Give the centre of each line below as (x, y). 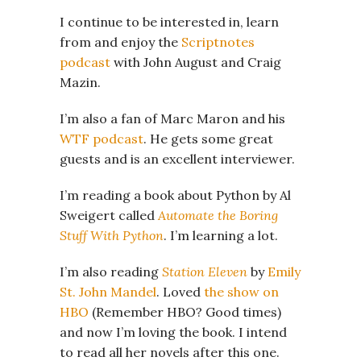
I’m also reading (111, 271)
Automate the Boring (218, 215)
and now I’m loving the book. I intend (173, 332)
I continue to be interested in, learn (169, 21)
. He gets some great (208, 138)
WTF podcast (102, 138)
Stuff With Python (112, 235)
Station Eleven (205, 271)
